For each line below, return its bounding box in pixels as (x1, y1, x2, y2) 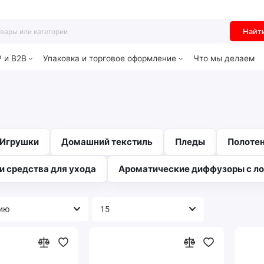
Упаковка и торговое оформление (43, 54, 177, 64)
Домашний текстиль (61, 136, 153, 148)
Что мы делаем (193, 54, 255, 64)
